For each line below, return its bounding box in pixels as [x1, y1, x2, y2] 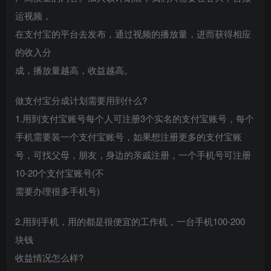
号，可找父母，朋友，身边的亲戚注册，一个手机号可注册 [15, 148, 251, 161]
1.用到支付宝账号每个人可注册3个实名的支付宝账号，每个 [15, 111, 254, 125]
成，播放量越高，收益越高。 [15, 63, 133, 76]
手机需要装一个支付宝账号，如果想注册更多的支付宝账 [15, 129, 242, 143]
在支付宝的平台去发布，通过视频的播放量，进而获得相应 [15, 27, 251, 40]
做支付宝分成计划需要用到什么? [15, 93, 147, 106]
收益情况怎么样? [15, 250, 83, 264]
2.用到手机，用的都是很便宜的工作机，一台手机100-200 [15, 214, 245, 227]
